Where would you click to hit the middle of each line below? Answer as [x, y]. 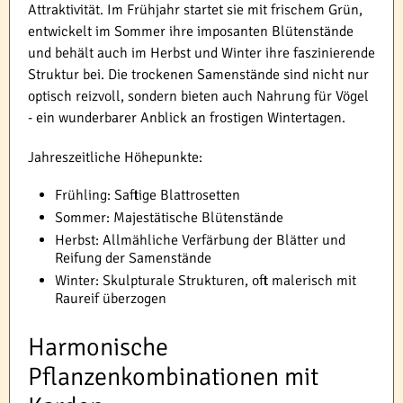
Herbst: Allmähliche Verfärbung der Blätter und [200, 241]
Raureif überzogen [111, 299]
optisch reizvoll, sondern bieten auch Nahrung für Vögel [198, 97]
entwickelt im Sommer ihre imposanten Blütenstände [191, 32]
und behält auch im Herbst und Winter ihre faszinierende [201, 54]
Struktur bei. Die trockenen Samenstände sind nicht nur [198, 75]
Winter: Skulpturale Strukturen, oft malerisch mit [206, 281]
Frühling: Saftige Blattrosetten [148, 196]
